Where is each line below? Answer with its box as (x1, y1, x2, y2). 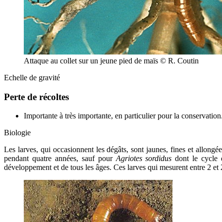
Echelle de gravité (4, 73, 60, 82)
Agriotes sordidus (115, 154, 175, 163)
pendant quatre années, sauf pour (4, 154, 116, 163)
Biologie (4, 128, 31, 137)
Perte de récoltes (4, 91, 69, 102)
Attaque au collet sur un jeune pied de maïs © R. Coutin (24, 56, 199, 65)
